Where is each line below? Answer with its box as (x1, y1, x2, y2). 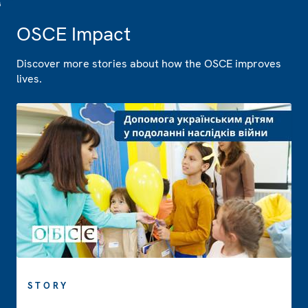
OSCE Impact (16, 21, 131, 46)
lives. (16, 71, 42, 86)
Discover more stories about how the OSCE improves (16, 56, 281, 71)
